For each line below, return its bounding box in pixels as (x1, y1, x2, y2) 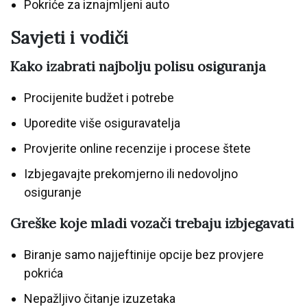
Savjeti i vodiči (10, 27, 128, 49)
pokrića (24, 266, 63, 281)
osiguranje (24, 185, 82, 200)
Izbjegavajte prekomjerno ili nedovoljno (24, 167, 238, 182)
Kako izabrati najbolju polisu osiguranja (10, 58, 266, 75)
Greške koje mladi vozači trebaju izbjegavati (10, 214, 294, 232)
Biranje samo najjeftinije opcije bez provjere (24, 247, 264, 262)
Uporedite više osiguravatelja (24, 116, 180, 131)
